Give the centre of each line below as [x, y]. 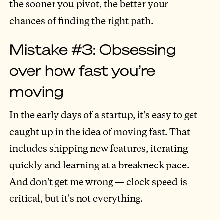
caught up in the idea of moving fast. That [100, 131]
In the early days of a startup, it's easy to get [104, 114]
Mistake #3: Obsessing [93, 49]
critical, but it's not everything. [76, 198]
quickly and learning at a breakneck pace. [99, 165]
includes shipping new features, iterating [99, 148]
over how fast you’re [82, 70]
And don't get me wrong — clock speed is [98, 181]
